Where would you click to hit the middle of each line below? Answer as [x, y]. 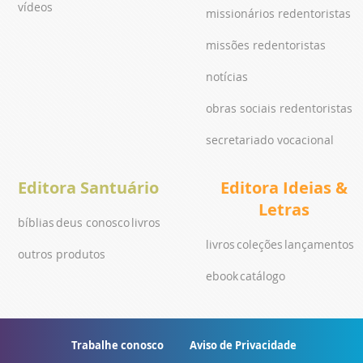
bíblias [36, 222]
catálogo [263, 275]
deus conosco [93, 222]
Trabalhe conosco [117, 345]
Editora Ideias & [284, 187]
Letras [284, 209]
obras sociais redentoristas [279, 108]
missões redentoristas [266, 45]
